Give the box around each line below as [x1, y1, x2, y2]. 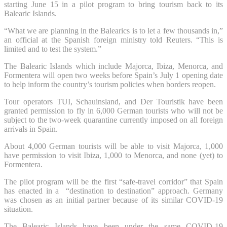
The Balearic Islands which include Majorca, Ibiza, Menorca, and [4, 61, 223, 70]
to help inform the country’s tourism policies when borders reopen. [4, 80, 216, 89]
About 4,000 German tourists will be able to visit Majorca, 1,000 [4, 141, 223, 150]
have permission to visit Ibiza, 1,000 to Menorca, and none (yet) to [4, 150, 223, 160]
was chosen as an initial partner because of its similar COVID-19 [4, 195, 223, 204]
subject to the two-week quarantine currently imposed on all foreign [4, 115, 223, 124]
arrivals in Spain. [4, 124, 58, 133]
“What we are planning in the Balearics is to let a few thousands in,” [4, 26, 223, 35]
